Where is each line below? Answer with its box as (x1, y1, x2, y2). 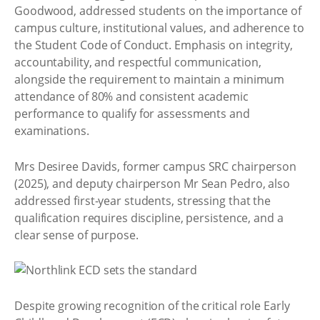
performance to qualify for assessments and (14, 106, 250, 121)
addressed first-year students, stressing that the (14, 192, 271, 209)
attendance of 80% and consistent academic (14, 89, 249, 104)
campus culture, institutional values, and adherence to (14, 20, 304, 36)
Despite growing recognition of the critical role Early (14, 297, 290, 314)
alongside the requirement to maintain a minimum (14, 71, 285, 87)
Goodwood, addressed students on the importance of (14, 3, 302, 19)
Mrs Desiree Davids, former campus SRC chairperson (14, 158, 297, 174)
